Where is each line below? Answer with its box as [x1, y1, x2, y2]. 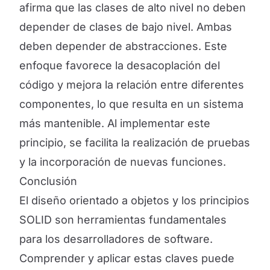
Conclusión [19, 175, 77, 187]
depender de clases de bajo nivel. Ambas [19, 20, 232, 33]
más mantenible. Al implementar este [19, 117, 210, 130]
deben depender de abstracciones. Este [19, 40, 227, 52]
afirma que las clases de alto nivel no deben [19, 1, 246, 14]
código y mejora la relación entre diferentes [19, 78, 244, 91]
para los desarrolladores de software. [19, 233, 213, 245]
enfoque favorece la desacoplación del [19, 59, 220, 72]
